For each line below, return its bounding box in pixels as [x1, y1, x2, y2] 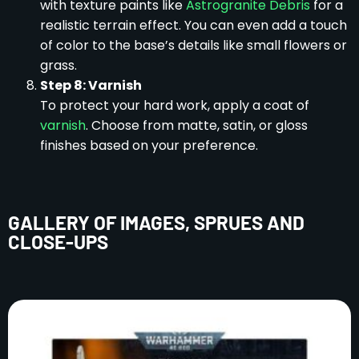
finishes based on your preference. [40, 135, 258, 155]
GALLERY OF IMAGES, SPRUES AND [8, 210, 305, 234]
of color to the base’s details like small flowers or [40, 35, 347, 54]
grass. [40, 55, 77, 75]
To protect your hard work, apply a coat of [40, 95, 309, 115]
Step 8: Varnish [40, 75, 142, 95]
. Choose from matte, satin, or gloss [86, 115, 308, 135]
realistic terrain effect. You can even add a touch [40, 15, 347, 34]
